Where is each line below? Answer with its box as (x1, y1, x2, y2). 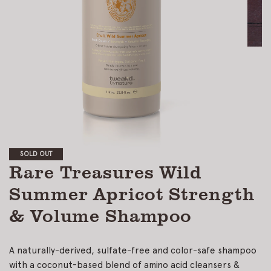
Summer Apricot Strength (9, 180, 255, 205)
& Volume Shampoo (9, 202, 192, 227)
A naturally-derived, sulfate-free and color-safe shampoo (9, 246, 256, 255)
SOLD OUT (20, 150, 52, 157)
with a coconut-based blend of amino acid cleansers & (9, 260, 240, 270)
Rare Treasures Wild (9, 158, 203, 183)
